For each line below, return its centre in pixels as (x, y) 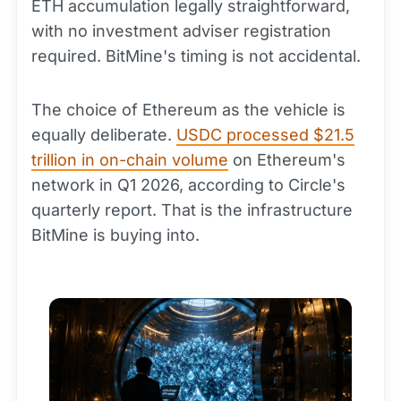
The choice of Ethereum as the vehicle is (188, 110)
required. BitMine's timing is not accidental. (196, 56)
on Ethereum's (287, 160)
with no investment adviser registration (181, 31)
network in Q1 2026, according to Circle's (188, 185)
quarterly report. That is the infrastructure (192, 210)
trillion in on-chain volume (130, 160)
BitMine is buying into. (115, 235)
